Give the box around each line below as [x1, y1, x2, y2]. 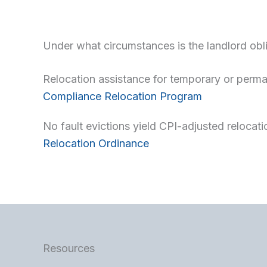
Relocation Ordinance [43, 137, 149, 150]
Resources [43, 242, 95, 255]
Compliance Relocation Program [43, 89, 202, 103]
